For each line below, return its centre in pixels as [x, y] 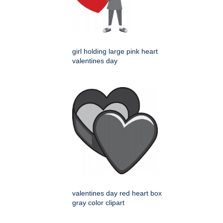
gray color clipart [98, 203]
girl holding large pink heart [115, 51]
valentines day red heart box [117, 193]
